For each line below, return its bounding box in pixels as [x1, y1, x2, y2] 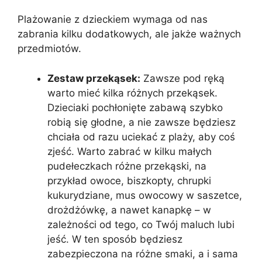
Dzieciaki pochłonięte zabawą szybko [47, 101, 223, 113]
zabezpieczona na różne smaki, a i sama [47, 247, 238, 260]
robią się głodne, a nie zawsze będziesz [47, 116, 236, 128]
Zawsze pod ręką [140, 72, 225, 84]
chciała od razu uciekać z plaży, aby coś [47, 130, 235, 143]
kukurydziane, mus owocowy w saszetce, [47, 189, 242, 201]
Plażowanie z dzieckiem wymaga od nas [18, 13, 208, 26]
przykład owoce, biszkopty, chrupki [47, 174, 211, 187]
